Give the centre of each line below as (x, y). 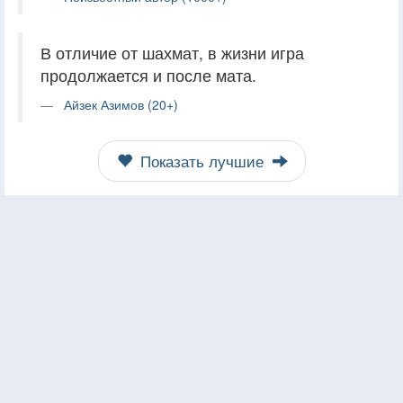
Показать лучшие (201, 161)
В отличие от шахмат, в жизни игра (172, 52)
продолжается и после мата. (148, 75)
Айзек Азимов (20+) (121, 104)
